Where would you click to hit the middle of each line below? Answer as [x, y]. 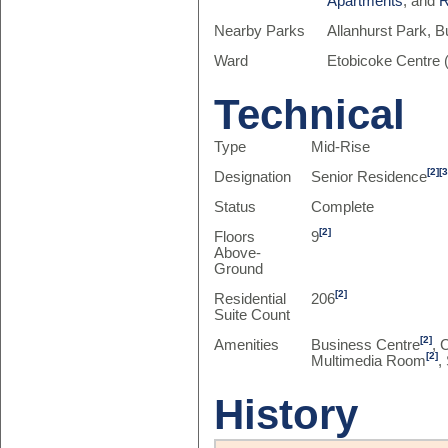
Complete [343, 207]
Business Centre [366, 345]
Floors [234, 237]
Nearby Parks [259, 31]
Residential [249, 299]
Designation [252, 177]
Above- [237, 253]
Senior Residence [369, 177]
